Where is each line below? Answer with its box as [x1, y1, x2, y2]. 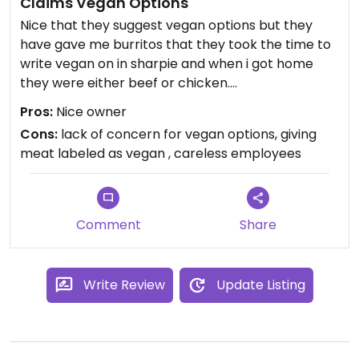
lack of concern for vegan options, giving [58, 125, 317, 143]
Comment [75, 216, 141, 234]
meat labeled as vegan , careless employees [20, 144, 301, 163]
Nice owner [53, 103, 127, 121]
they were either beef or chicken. [20, 74, 230, 92]
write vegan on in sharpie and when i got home [20, 54, 313, 73]
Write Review [83, 276, 165, 294]
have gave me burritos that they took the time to [20, 35, 331, 54]
